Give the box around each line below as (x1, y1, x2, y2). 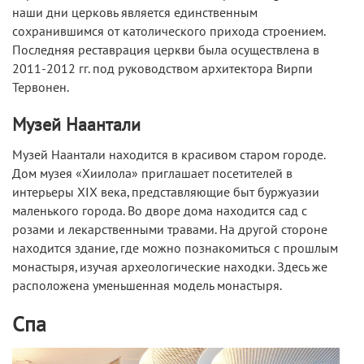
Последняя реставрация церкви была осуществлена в (12, 42, 319, 58)
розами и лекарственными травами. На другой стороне (12, 222, 327, 237)
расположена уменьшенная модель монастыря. (12, 278, 282, 293)
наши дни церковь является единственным (12, 5, 258, 20)
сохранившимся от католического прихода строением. (12, 24, 325, 39)
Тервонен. (12, 80, 69, 95)
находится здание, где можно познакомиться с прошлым (12, 240, 338, 256)
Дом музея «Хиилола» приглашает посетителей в (12, 166, 292, 181)
